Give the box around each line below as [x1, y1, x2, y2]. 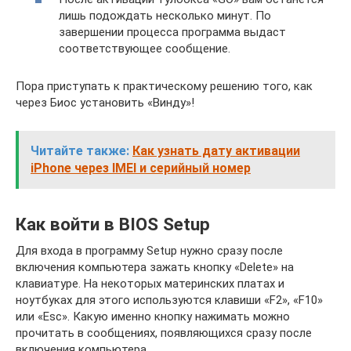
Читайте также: [31, 143, 129, 158]
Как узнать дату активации [132, 143, 300, 158]
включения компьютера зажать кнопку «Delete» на [16, 259, 294, 274]
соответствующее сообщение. [59, 41, 230, 56]
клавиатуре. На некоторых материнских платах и [16, 276, 284, 291]
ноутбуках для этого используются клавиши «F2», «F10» [16, 292, 323, 307]
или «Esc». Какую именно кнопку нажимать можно [16, 309, 290, 324]
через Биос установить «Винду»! [16, 95, 194, 110]
